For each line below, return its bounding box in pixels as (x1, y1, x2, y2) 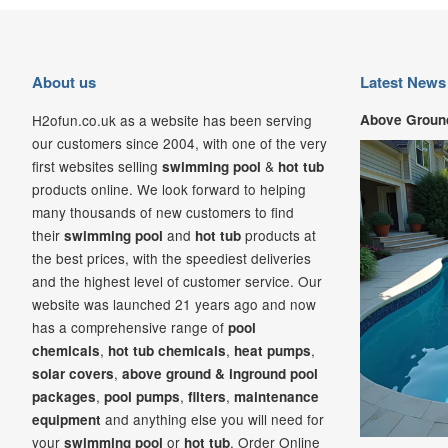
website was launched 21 (32, 293, 195, 314)
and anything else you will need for (101, 408, 324, 429)
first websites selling (32, 155, 162, 176)
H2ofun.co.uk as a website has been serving (32, 109, 312, 130)
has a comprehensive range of (32, 316, 228, 337)
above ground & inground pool (122, 363, 318, 383)
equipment (32, 409, 101, 429)
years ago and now (195, 293, 316, 314)
